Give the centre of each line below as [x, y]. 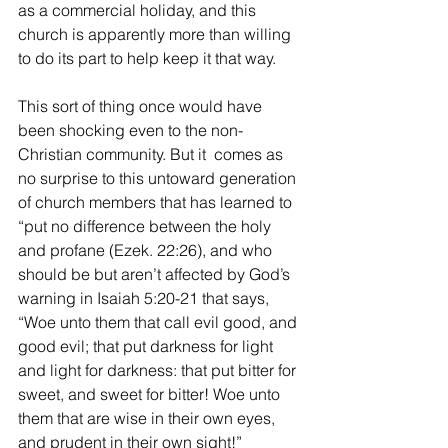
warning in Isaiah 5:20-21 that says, [145, 297]
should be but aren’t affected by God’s [156, 273]
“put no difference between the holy [146, 225]
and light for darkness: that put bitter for [159, 369]
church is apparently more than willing [156, 33]
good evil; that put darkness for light [147, 345]
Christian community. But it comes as [152, 153]
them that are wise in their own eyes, [148, 417]
